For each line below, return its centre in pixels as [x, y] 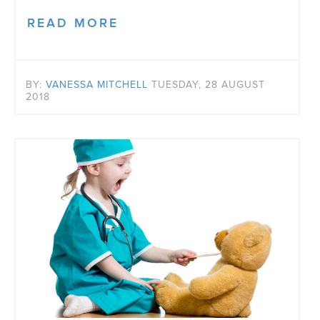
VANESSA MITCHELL [97, 85]
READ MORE [73, 24]
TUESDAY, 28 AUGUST [208, 85]
